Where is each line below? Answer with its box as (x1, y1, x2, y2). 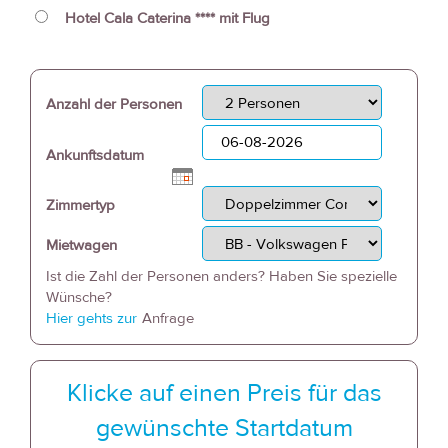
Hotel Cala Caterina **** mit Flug (65, 8, 270, 28)
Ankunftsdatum (46, 145, 144, 165)
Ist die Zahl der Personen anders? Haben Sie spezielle (46, 266, 397, 286)
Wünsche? (46, 287, 112, 307)
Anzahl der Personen (46, 94, 182, 114)
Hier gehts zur (46, 308, 137, 328)
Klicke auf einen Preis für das (66, 377, 382, 409)
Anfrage (142, 308, 194, 328)
